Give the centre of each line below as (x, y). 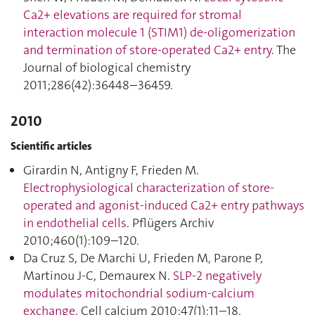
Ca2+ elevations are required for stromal (133, 15)
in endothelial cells (75, 223)
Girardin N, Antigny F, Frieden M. (111, 170)
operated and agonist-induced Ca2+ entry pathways (164, 205)
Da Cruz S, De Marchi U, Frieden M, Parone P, (143, 258)
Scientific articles (51, 146)
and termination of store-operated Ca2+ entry (147, 50)
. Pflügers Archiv (170, 223)
